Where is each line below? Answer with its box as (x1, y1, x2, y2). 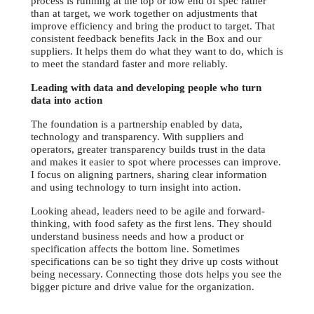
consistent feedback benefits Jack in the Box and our (31, 33, 261, 45)
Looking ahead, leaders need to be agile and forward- (31, 205, 265, 217)
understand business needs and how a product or (31, 231, 244, 243)
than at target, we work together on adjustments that (31, 8, 257, 20)
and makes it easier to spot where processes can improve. (31, 156, 281, 168)
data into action (31, 95, 102, 107)
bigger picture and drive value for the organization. (31, 281, 254, 293)
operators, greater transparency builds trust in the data (31, 144, 266, 156)
